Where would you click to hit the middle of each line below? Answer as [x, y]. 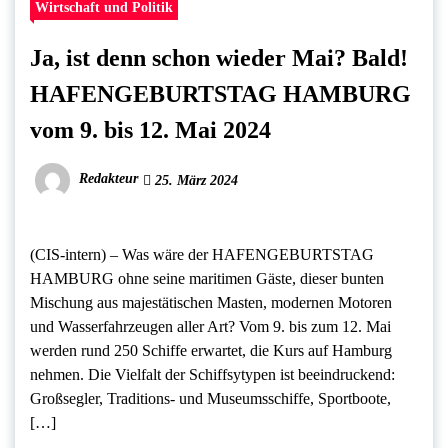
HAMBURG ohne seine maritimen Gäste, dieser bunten [207, 278]
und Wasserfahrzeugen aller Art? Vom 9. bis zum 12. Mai [210, 326]
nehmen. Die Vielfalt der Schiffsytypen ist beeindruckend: [212, 374]
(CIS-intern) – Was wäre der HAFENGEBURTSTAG [202, 254]
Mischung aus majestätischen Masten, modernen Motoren [211, 302]
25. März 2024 [194, 180]
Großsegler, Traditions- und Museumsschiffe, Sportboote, [210, 398]
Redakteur [108, 179]
